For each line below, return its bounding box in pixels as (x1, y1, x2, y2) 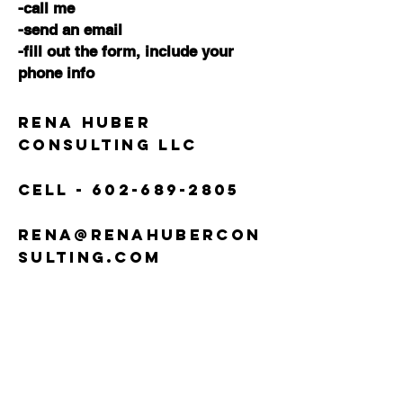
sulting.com (18, 247, 162, 267)
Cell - (18, 180, 92, 200)
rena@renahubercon (18, 225, 262, 245)
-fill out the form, (18, 42, 145, 60)
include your (145, 42, 234, 60)
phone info (18, 64, 94, 82)
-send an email (18, 21, 122, 39)
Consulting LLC (18, 135, 198, 155)
